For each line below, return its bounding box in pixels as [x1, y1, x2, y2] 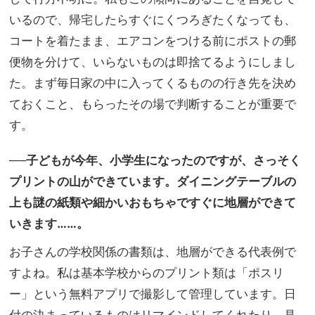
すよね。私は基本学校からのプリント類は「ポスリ [9, 264, 284, 280]
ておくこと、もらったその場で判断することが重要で [9, 96, 296, 111]
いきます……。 [9, 215, 89, 231]
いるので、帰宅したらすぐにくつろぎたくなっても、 [9, 11, 296, 27]
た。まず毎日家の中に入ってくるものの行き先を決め [9, 75, 296, 90]
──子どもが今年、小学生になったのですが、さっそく [9, 152, 301, 167]
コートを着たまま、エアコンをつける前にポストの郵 [9, 32, 296, 48]
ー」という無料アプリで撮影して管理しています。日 [9, 285, 296, 301]
